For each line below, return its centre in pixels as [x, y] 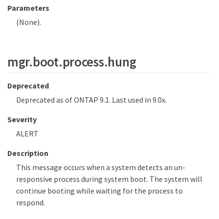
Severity [22, 119]
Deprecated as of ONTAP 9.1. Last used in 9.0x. [91, 99]
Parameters [28, 8]
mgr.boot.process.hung [72, 62]
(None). [29, 22]
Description [28, 153]
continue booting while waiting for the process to [99, 190]
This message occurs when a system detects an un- [101, 167]
